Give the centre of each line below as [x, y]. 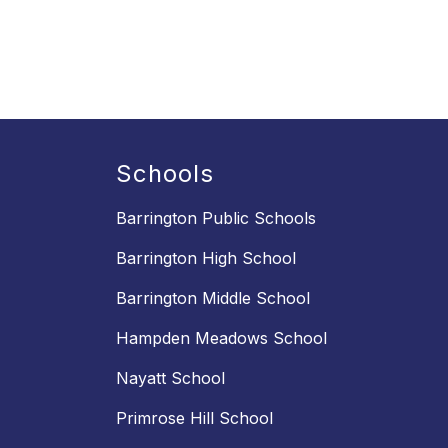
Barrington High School [206, 258]
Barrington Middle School [213, 298]
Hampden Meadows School [221, 338]
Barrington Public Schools [216, 218]
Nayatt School [170, 378]
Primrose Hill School [194, 418]
